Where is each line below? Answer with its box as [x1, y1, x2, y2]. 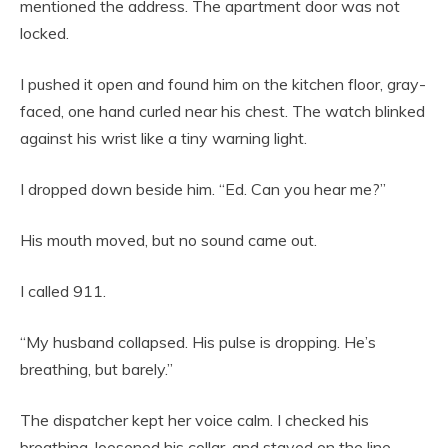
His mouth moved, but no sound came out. [20, 229, 317, 250]
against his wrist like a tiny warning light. [20, 127, 307, 148]
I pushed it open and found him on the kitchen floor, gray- [20, 73, 426, 94]
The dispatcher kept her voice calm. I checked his [20, 409, 369, 430]
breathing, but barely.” [20, 358, 173, 379]
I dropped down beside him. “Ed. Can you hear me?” [20, 178, 386, 199]
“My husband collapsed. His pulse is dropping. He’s [20, 331, 376, 352]
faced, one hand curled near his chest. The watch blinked [20, 100, 425, 121]
